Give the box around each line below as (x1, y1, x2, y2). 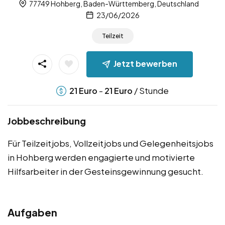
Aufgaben (8, 205, 57, 218)
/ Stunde (133, 84, 169, 96)
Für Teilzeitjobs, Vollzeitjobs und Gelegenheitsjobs (8, 137, 213, 149)
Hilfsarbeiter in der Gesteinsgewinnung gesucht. (8, 165, 203, 177)
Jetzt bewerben (114, 58, 177, 69)
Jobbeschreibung (8, 115, 86, 127)
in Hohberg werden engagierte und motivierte (8, 151, 195, 163)
